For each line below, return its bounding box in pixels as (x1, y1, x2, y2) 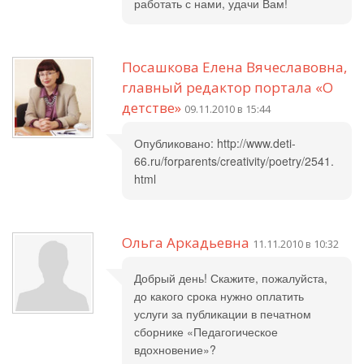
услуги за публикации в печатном (134, 305, 311, 322)
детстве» (122, 98, 181, 117)
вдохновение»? (134, 341, 216, 357)
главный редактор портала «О (122, 78, 333, 97)
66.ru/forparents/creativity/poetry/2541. (134, 153, 334, 169)
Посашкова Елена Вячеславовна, (122, 58, 347, 76)
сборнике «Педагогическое (134, 323, 278, 340)
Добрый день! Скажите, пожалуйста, (134, 270, 327, 286)
